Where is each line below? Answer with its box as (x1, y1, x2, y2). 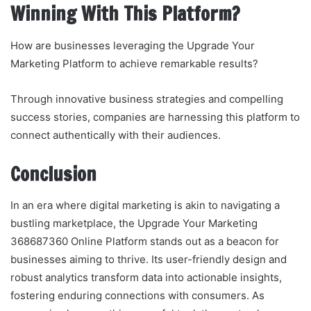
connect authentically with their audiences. (10, 128, 221, 142)
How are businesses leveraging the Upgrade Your (10, 38, 255, 52)
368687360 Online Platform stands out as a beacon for (10, 235, 279, 249)
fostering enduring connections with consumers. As (10, 289, 264, 303)
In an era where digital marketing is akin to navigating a (10, 199, 280, 212)
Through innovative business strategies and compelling (10, 92, 283, 106)
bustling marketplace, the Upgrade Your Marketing (10, 217, 258, 230)
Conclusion (10, 160, 96, 187)
